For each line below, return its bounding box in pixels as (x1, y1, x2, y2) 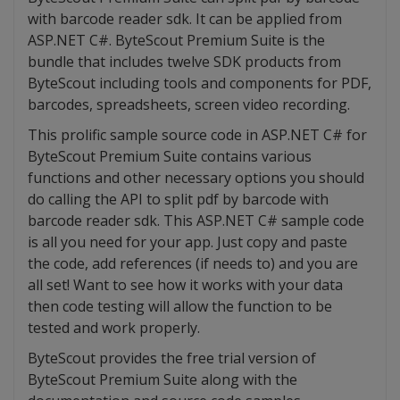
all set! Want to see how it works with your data (28, 275, 343, 296)
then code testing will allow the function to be (28, 296, 332, 317)
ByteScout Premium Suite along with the (28, 370, 297, 390)
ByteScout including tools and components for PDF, (28, 73, 371, 94)
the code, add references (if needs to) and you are (28, 254, 358, 274)
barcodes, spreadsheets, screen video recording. (28, 95, 350, 115)
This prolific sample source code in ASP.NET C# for (28, 125, 367, 146)
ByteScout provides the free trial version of (28, 348, 316, 369)
